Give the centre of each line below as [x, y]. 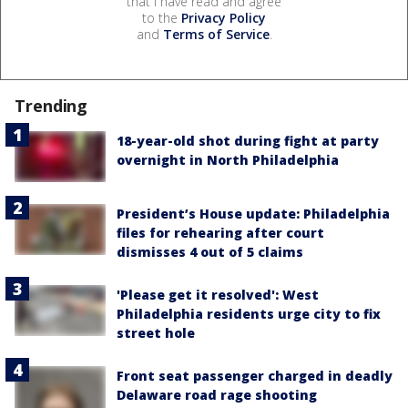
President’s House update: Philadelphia [253, 214]
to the [162, 17]
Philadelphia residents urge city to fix [249, 314]
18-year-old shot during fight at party [248, 140]
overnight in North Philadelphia [228, 159]
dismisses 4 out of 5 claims [210, 252]
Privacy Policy [224, 17]
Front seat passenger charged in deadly [255, 376]
